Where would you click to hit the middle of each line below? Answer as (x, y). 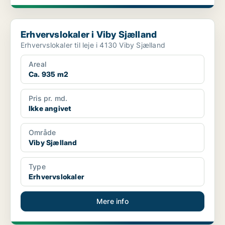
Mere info (113, 201)
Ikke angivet (50, 108)
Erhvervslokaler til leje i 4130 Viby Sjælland (93, 45)
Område (42, 133)
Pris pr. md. (48, 98)
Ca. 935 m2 (48, 74)
